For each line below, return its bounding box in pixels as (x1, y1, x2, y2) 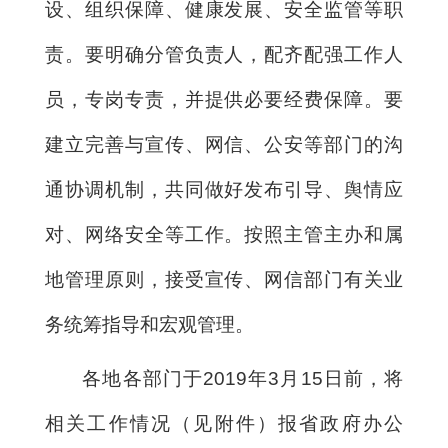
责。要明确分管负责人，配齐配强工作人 (45, 43, 403, 65)
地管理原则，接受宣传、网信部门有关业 (45, 268, 403, 290)
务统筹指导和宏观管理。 (45, 313, 254, 335)
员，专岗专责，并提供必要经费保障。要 (45, 88, 403, 110)
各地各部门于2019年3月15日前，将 (82, 367, 403, 389)
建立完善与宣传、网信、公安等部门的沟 (45, 133, 403, 155)
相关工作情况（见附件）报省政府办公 (45, 412, 403, 434)
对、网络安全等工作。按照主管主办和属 (45, 223, 403, 245)
